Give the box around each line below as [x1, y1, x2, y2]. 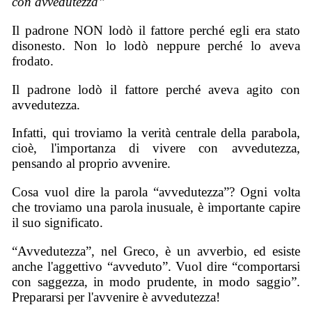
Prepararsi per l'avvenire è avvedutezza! [12, 289, 221, 304]
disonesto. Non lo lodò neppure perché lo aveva [12, 38, 300, 53]
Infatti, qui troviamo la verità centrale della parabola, [12, 125, 300, 141]
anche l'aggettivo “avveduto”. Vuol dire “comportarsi [12, 258, 300, 274]
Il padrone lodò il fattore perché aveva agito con [12, 81, 300, 97]
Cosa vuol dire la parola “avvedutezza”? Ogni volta [12, 184, 300, 199]
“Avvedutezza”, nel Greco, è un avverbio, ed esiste [12, 243, 300, 258]
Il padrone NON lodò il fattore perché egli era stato [12, 22, 300, 38]
